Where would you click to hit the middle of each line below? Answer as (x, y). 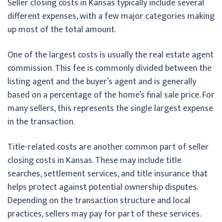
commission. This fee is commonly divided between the (110, 68)
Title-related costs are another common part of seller (108, 147)
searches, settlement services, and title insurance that (108, 174)
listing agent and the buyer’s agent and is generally (102, 82)
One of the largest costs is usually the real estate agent (111, 55)
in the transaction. (41, 122)
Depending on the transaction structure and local (99, 200)
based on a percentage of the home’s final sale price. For (111, 95)
